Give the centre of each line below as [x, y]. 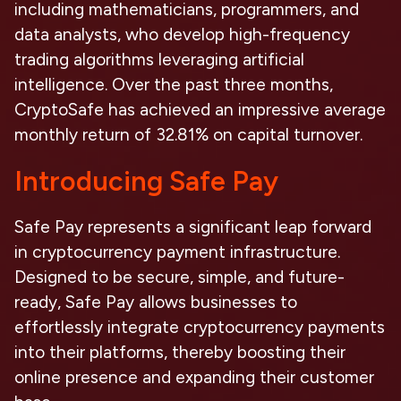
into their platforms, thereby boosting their [180, 352]
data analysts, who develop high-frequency [182, 34]
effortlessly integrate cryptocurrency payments [200, 327]
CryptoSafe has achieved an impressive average [200, 110]
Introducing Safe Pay [146, 181]
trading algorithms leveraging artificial [159, 60]
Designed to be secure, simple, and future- [179, 277]
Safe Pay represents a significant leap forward [193, 227]
